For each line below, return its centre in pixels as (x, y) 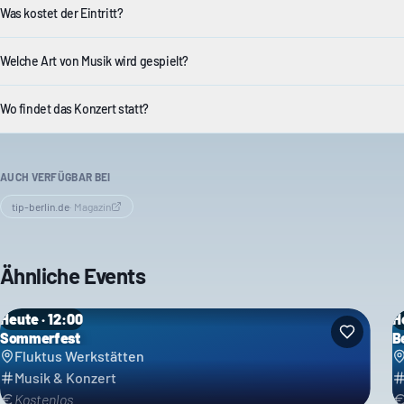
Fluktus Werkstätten (79, 356)
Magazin (92, 207)
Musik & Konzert (65, 377)
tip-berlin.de (41, 207)
